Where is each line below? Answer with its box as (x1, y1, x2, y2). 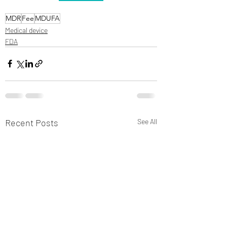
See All (137, 117, 157, 126)
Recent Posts (5, 117, 58, 128)
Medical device (5, 25, 48, 34)
